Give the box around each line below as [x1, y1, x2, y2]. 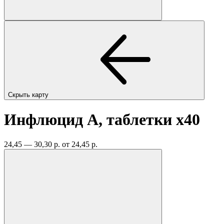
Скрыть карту [8, 90, 50, 98]
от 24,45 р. [62, 139, 97, 148]
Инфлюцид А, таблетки [4, 110, 176, 129]
